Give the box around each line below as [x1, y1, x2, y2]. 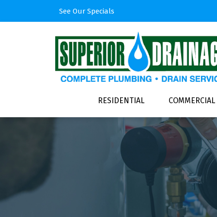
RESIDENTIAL [97, 95, 144, 105]
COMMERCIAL [168, 95, 215, 105]
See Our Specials [59, 6, 114, 15]
